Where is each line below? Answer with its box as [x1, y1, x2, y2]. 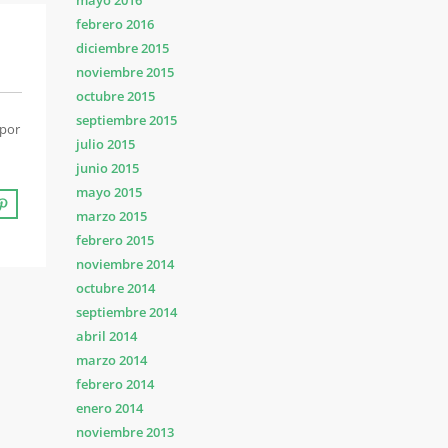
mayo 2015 [76, 183, 142, 201]
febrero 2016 [76, 15, 154, 33]
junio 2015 [76, 159, 139, 177]
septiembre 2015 [76, 111, 177, 129]
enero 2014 [76, 399, 143, 417]
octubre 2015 [76, 87, 155, 105]
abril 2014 [76, 327, 137, 345]
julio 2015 [76, 135, 135, 153]
